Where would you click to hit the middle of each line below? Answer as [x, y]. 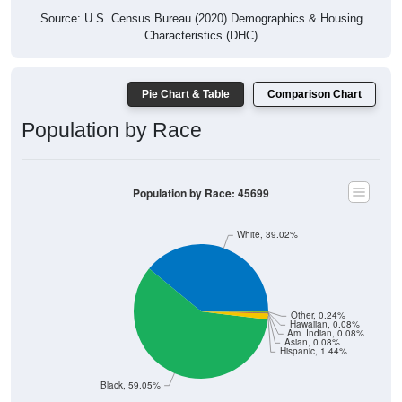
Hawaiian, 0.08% [324, 324]
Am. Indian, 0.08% [326, 333]
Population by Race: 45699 [201, 193]
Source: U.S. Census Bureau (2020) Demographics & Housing [201, 19]
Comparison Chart [315, 95]
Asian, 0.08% [312, 342]
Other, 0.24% [318, 315]
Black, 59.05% [130, 385]
